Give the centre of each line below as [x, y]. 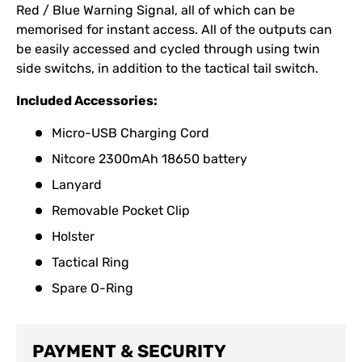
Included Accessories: [87, 100]
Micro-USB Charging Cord [130, 133]
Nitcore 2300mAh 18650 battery [149, 158]
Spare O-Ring [93, 288]
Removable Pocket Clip [121, 210]
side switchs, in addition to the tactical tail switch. [167, 68]
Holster [73, 236]
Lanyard [77, 184]
